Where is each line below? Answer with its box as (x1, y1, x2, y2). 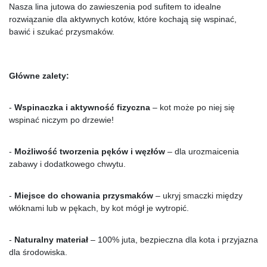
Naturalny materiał (14, 234, 91, 244)
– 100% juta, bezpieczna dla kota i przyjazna (91, 234, 258, 244)
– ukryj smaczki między (153, 190, 243, 200)
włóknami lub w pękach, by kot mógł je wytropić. (9, 203, 189, 213)
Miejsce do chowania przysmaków (14, 190, 153, 200)
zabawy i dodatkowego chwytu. (9, 159, 126, 169)
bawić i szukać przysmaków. (9, 26, 114, 36)
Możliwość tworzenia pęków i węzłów (14, 146, 165, 156)
